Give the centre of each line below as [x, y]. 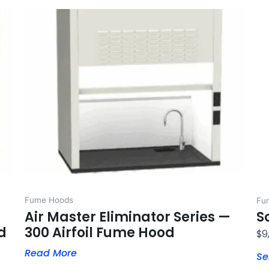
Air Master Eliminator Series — [127, 217]
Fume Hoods [49, 200]
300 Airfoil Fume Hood [99, 232]
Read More [50, 253]
